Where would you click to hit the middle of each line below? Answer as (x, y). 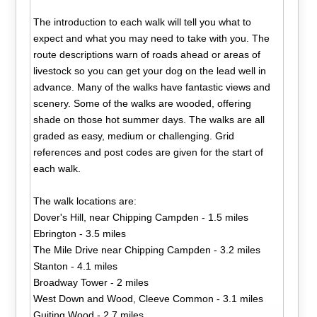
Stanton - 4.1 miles (76, 266)
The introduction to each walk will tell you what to (143, 22)
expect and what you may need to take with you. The (152, 38)
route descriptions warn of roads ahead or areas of (147, 54)
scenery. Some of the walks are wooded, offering (143, 103)
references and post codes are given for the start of (149, 152)
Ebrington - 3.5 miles (80, 233)
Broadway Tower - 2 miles (91, 282)
